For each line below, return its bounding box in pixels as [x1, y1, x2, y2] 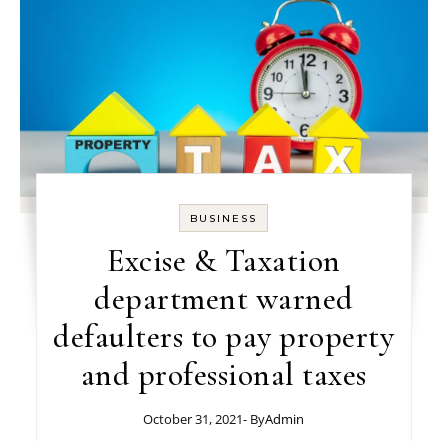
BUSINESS [190, 211, 258, 225]
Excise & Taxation [107, 240, 341, 280]
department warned [94, 278, 354, 318]
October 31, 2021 [143, 409, 244, 428]
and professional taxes [80, 354, 367, 394]
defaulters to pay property [53, 316, 395, 356]
